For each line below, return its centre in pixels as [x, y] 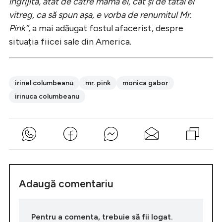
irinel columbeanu [44, 83]
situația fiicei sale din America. [70, 41]
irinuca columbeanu [47, 96]
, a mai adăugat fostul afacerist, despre [106, 28]
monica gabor [145, 83]
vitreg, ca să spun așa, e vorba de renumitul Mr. [100, 15]
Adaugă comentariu [66, 183]
